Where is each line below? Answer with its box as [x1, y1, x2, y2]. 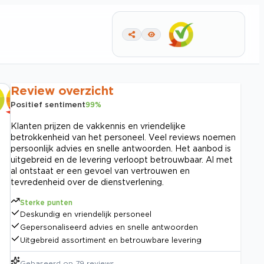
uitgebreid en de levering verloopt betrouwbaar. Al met [11, 155, 233, 164]
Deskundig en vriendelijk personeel [20, 210, 151, 218]
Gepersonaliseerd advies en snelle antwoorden [20, 223, 198, 231]
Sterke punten [20, 199, 72, 206]
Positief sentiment [11, 100, 85, 108]
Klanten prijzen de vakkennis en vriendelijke [11, 121, 186, 130]
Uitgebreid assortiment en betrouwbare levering [20, 236, 202, 244]
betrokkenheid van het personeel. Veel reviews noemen [11, 133, 236, 141]
